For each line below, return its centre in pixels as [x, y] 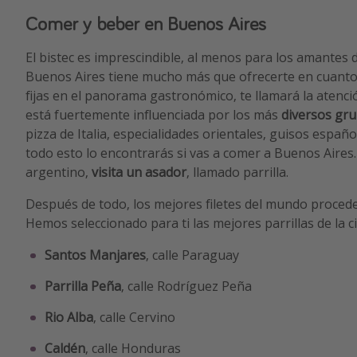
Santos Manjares [95, 255]
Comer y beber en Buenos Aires [146, 24]
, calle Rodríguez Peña [186, 286]
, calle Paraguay [192, 255]
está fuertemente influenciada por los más [152, 115]
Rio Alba [69, 318]
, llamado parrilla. [237, 173]
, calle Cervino [134, 318]
